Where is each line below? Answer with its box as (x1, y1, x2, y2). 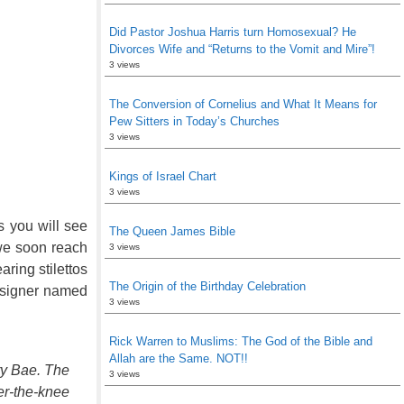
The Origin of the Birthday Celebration (109, 280, 306, 293)
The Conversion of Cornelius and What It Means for (109, 97, 377, 111)
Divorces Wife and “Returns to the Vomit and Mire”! (109, 42, 375, 56)
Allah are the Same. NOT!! (109, 352, 248, 365)
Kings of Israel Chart (109, 170, 216, 183)
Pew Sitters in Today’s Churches (109, 115, 280, 128)
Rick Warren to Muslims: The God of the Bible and (109, 335, 372, 348)
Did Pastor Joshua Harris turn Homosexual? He (109, 25, 356, 39)
